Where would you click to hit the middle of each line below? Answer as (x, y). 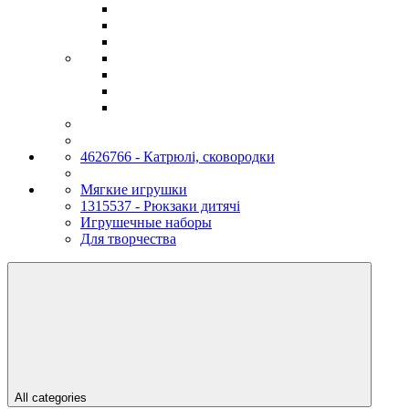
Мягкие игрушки (134, 190)
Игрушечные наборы (146, 223)
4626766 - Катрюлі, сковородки (178, 157)
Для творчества (128, 239)
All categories (51, 398)
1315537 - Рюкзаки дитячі (160, 206)
